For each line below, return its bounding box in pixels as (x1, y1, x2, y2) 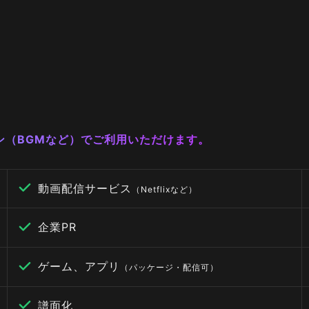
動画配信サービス (37, 181, 132, 195)
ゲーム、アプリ (37, 259, 120, 273)
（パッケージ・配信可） (119, 262, 219, 272)
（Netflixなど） (131, 183, 197, 195)
